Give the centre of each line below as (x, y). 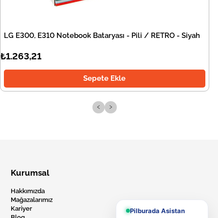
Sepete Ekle (105, 79)
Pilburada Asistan (157, 211)
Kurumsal (30, 173)
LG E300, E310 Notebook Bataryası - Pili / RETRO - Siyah (102, 36)
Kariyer (22, 209)
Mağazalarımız (32, 200)
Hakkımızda (28, 191)
